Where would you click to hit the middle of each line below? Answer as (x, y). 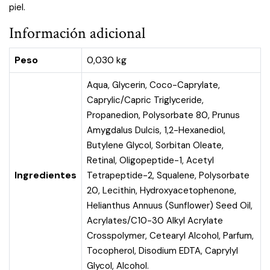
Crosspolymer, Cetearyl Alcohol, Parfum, (170, 236)
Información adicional (77, 33)
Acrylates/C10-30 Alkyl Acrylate (155, 221)
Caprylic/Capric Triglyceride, (145, 100)
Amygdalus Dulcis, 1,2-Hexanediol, (156, 130)
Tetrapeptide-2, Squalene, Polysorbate (168, 175)
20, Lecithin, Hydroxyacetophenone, (162, 190)
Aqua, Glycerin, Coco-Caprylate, (153, 85)
